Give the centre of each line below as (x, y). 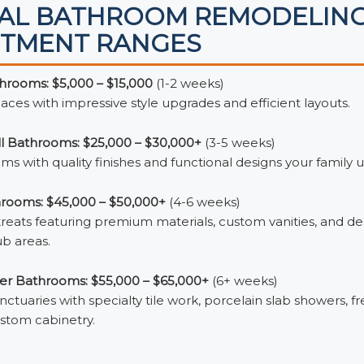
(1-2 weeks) (188, 83)
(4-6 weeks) (203, 201)
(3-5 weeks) (238, 142)
